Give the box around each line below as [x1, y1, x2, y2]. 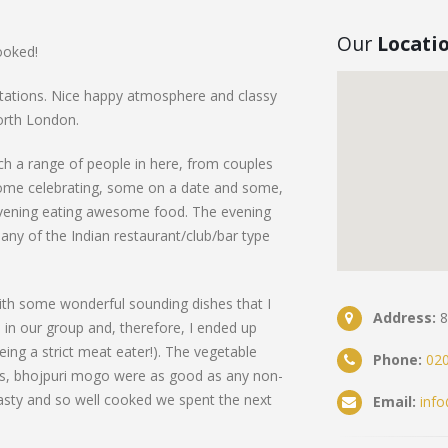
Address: [372, 308, 436, 327]
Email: [372, 392, 416, 411]
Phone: [372, 350, 422, 369]
